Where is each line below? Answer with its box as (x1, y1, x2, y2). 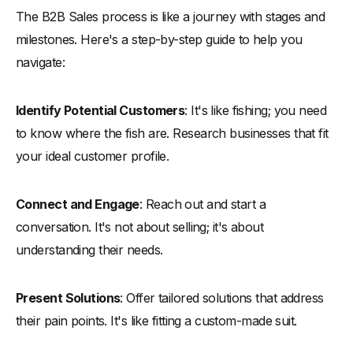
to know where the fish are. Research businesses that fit (16, 124, 329, 141)
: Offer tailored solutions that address (120, 289, 324, 306)
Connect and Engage (16, 195, 139, 212)
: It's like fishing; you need (184, 102, 327, 118)
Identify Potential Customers (16, 102, 185, 118)
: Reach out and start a (139, 195, 266, 212)
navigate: (16, 54, 65, 70)
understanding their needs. (16, 241, 163, 258)
